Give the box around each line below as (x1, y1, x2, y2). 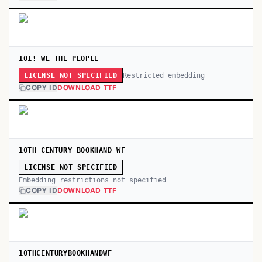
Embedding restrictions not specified (19, 176, 166, 184)
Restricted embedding (122, 71, 205, 80)
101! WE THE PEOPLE (19, 54, 99, 63)
